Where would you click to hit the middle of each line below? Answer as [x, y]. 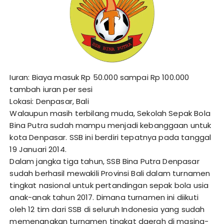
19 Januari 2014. [38, 149]
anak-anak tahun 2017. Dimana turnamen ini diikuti [104, 197]
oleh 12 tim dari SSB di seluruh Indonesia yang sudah [107, 209]
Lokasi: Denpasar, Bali [49, 101]
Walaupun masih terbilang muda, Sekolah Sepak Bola [110, 113]
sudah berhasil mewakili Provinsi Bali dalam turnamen [110, 173]
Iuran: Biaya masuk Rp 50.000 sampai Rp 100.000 [99, 77]
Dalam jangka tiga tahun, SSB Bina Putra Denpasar [104, 161]
